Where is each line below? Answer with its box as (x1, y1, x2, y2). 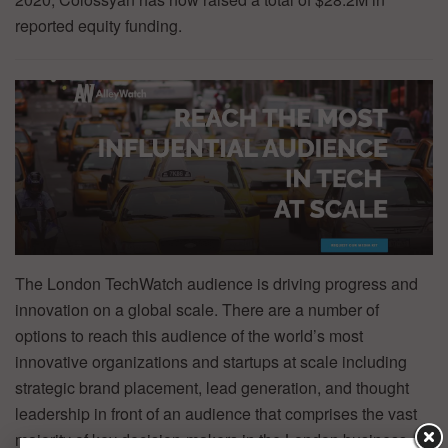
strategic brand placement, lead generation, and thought (15, 375, 409, 399)
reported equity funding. (15, 13, 182, 37)
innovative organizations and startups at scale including (15, 349, 407, 373)
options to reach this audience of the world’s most (15, 323, 363, 347)
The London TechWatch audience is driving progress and (15, 271, 418, 295)
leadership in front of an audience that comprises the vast (15, 401, 417, 425)
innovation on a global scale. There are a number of (15, 297, 379, 321)
